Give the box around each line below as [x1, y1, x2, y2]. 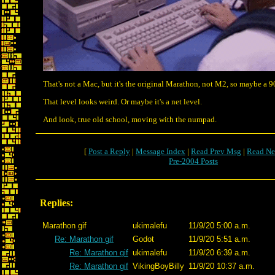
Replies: [40, 198, 73, 208]
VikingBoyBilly [133, 261, 184, 271]
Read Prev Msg [191, 147, 241, 156]
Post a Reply [88, 147, 130, 156]
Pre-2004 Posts [169, 157, 218, 166]
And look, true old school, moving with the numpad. [43, 115, 217, 124]
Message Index [136, 147, 185, 156]
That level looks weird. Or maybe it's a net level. [43, 97, 202, 106]
